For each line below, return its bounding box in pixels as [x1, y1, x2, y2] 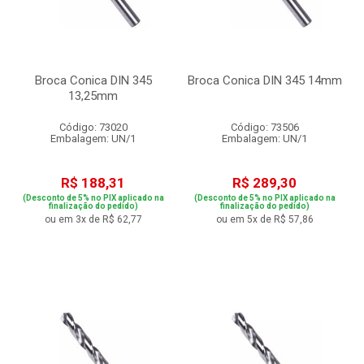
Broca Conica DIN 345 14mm [187, 73, 342, 88]
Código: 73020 [58, 121, 128, 133]
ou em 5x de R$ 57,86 [215, 214, 314, 225]
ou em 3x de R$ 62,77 [44, 214, 142, 225]
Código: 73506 [230, 121, 299, 133]
